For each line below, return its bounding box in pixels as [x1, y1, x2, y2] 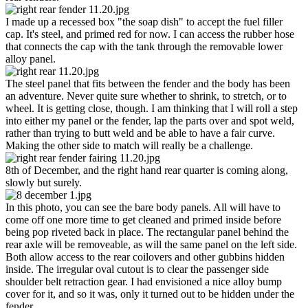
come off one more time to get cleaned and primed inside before [5, 214, 281, 226]
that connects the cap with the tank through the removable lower [5, 41, 283, 53]
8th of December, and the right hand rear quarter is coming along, [5, 164, 288, 177]
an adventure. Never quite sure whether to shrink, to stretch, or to [5, 90, 287, 102]
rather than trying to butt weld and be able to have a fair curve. [5, 127, 275, 140]
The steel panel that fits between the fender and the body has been [5, 78, 290, 90]
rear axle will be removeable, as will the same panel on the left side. [5, 239, 297, 251]
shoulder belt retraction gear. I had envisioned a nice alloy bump [5, 276, 282, 288]
